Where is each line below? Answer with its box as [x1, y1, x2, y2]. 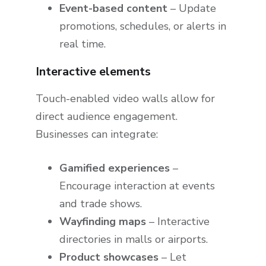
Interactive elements [36, 64, 151, 80]
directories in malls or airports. [59, 232, 208, 246]
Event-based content [59, 1, 167, 16]
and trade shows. [59, 196, 142, 211]
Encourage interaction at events [59, 178, 215, 193]
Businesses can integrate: [36, 127, 158, 142]
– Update [167, 1, 216, 16]
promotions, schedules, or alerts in [59, 19, 226, 34]
